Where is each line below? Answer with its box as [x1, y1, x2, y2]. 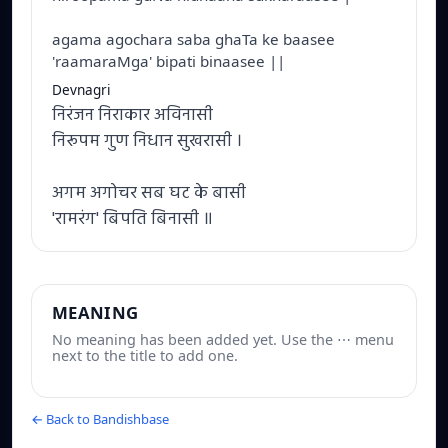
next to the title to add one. [52, 346, 238, 366]
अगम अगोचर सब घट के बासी [52, 179, 246, 209]
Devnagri [52, 80, 111, 100]
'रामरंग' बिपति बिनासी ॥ [52, 205, 213, 235]
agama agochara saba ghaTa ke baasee [52, 29, 335, 50]
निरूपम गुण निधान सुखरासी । [52, 127, 242, 157]
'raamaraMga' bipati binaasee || [52, 51, 285, 72]
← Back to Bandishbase [31, 409, 169, 428]
